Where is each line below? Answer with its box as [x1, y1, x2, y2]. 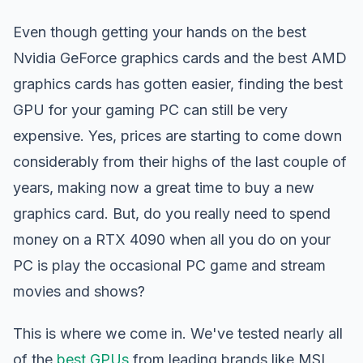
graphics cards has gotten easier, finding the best [13, 75, 343, 92]
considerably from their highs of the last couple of [13, 153, 347, 170]
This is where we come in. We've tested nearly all [13, 325, 343, 342]
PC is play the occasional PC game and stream [13, 257, 326, 274]
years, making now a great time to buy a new [13, 179, 314, 196]
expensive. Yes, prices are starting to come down [13, 127, 342, 144]
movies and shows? [13, 283, 145, 300]
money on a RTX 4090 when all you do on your [13, 231, 331, 248]
